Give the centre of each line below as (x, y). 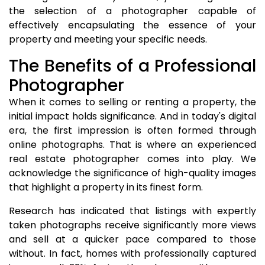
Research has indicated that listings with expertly (132, 211)
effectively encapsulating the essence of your (132, 25)
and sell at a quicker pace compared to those (132, 239)
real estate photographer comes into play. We (132, 159)
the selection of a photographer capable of (132, 11)
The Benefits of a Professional (132, 66)
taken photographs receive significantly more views (132, 225)
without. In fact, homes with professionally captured (132, 253)
